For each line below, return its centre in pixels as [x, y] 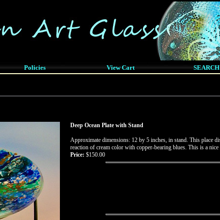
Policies [35, 68]
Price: [77, 155]
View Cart [121, 68]
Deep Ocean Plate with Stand [107, 125]
